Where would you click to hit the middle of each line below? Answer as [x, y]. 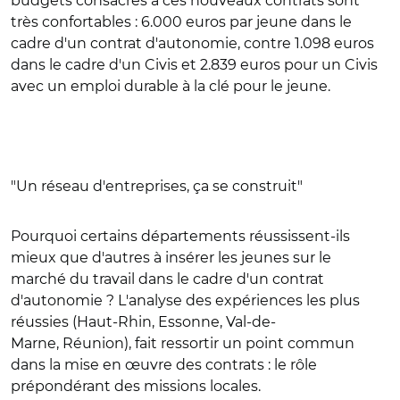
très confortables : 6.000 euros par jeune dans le [181, 22]
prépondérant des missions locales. [136, 386]
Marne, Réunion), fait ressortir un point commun [183, 343]
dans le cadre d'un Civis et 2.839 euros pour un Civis [194, 65]
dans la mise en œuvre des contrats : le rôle [164, 365]
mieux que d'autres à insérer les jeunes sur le [171, 258]
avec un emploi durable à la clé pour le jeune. [171, 86]
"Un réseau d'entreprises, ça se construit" [157, 186]
